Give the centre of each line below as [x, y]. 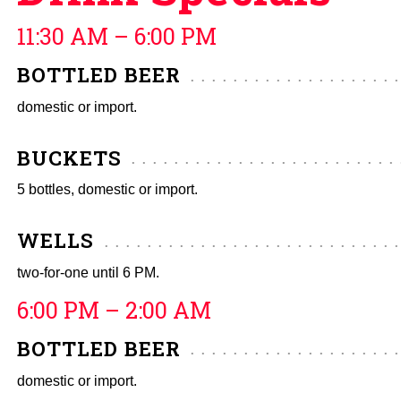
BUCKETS [69, 157]
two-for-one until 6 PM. [88, 272]
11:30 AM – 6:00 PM [117, 37]
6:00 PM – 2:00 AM [114, 310]
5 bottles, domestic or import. [107, 190]
